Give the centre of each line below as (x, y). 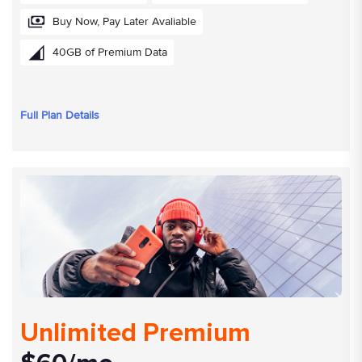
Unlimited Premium (135, 333)
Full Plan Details (60, 116)
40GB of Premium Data (110, 53)
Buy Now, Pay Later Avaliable (124, 22)
